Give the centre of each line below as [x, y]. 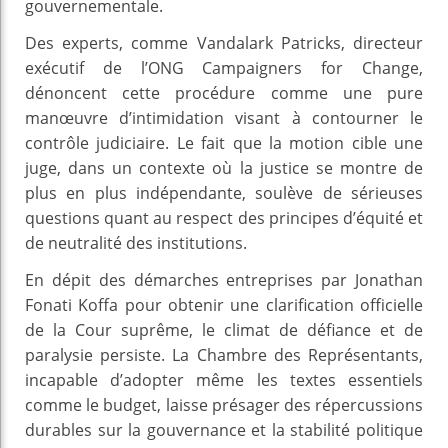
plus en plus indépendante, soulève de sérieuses [224, 192]
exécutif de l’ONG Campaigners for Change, [224, 67]
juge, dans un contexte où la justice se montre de [224, 167]
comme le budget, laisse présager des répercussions [224, 404]
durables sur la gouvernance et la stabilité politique [224, 429]
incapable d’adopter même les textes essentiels [224, 379]
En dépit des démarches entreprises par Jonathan [224, 279]
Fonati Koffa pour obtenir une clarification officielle [224, 304]
